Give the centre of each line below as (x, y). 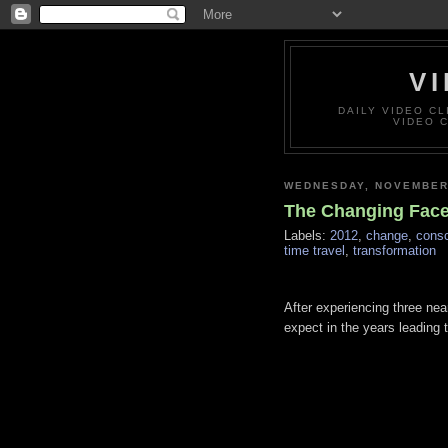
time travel (314, 251)
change (386, 236)
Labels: (306, 236)
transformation (394, 251)
